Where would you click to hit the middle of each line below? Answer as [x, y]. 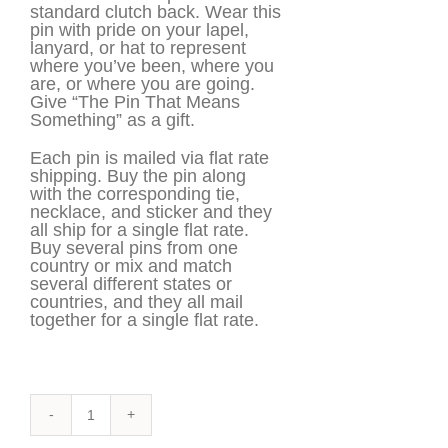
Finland [119, 422]
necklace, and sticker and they [151, 211]
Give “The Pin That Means [135, 101]
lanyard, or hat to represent [138, 47]
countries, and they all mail [136, 301]
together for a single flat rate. [144, 319]
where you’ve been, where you [152, 65]
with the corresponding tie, [135, 193]
